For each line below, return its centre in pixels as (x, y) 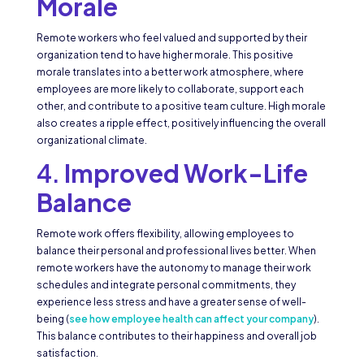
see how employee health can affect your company (191, 319)
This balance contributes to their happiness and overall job (176, 336)
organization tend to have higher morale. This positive (165, 55)
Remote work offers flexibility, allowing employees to (165, 234)
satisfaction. (67, 353)
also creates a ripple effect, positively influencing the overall (181, 123)
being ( (52, 319)
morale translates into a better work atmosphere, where (170, 72)
